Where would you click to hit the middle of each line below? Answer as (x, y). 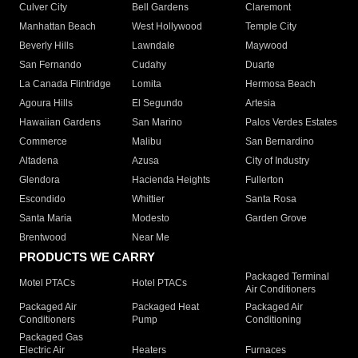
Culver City (43, 8)
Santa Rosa (270, 199)
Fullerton (264, 180)
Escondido (42, 199)
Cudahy (149, 65)
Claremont (268, 8)
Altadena (39, 161)
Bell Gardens (161, 8)
